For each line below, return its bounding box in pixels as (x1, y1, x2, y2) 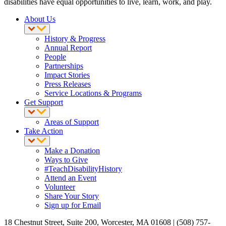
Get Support (24, 98, 63, 107)
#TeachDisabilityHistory (44, 164, 122, 174)
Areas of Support (44, 118, 99, 127)
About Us (24, 15, 55, 24)
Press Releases (44, 80, 91, 89)
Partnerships (44, 62, 83, 71)
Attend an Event (44, 174, 96, 183)
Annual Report (44, 43, 92, 52)
